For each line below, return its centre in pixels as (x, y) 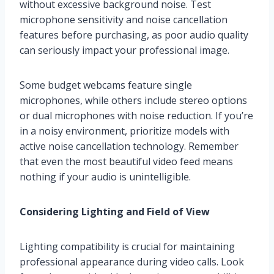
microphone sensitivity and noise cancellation (124, 20)
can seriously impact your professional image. (124, 50)
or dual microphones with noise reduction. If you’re (136, 116)
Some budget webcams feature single (106, 85)
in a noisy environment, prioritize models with (124, 131)
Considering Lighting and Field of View (115, 212)
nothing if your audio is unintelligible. (105, 177)
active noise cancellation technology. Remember (129, 146)
